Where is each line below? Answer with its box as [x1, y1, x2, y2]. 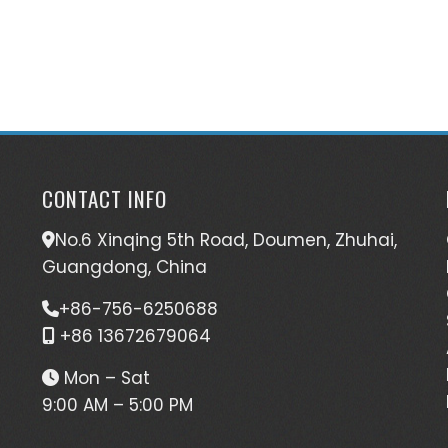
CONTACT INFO [42, 183, 168, 214]
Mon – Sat [59, 366, 151, 390]
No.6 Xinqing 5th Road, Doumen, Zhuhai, [55, 228, 398, 252]
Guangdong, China [42, 255, 208, 279]
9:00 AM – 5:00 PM [42, 393, 194, 417]
